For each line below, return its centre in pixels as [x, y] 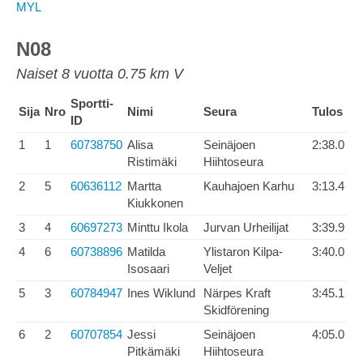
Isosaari [148, 269]
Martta [144, 186]
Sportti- [92, 103]
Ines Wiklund [161, 293]
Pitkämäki [154, 351]
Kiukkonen [155, 203]
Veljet [218, 269]
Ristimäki [152, 162]
